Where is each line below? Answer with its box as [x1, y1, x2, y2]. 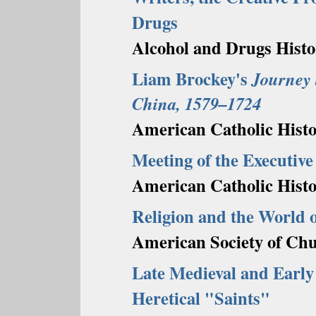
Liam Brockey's [131, 66, 252, 91]
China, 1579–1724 [131, 91, 261, 116]
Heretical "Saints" [131, 285, 270, 310]
